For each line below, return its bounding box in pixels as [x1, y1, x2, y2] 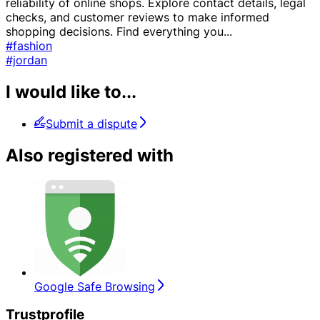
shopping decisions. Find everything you [6, 24, 224, 39]
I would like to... [6, 81, 136, 102]
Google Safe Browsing [34, 279, 155, 294]
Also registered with [6, 144, 174, 166]
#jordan [6, 52, 47, 67]
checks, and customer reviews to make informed [6, 9, 269, 24]
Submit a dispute [46, 116, 137, 131]
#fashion [6, 38, 52, 53]
